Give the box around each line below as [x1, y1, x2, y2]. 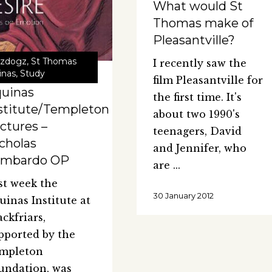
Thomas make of [152, 16, 253, 31]
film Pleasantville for [152, 74, 263, 87]
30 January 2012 [152, 191, 214, 201]
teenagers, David [152, 125, 242, 138]
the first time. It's [152, 91, 242, 104]
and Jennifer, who [152, 142, 246, 155]
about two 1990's [152, 108, 240, 121]
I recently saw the [152, 57, 246, 70]
